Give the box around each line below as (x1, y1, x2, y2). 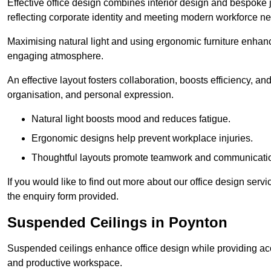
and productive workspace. (7, 258, 122, 269)
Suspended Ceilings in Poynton (7, 214, 227, 231)
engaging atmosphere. (7, 51, 103, 62)
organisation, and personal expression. (7, 90, 174, 100)
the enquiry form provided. (7, 191, 119, 202)
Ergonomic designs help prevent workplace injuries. (31, 133, 253, 144)
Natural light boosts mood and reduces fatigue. (31, 114, 230, 125)
